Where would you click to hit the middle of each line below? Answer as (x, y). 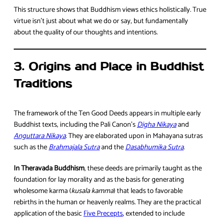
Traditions (43, 84)
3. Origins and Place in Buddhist (109, 67)
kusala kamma (92, 191)
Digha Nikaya (157, 124)
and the (112, 147)
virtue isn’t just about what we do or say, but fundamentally (101, 21)
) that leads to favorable (148, 191)
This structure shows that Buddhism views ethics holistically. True (110, 10)
